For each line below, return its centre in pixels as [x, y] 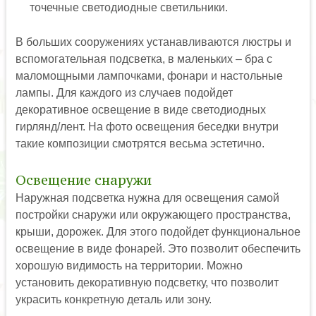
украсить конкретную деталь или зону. [113, 299]
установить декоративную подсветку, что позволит [147, 282]
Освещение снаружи [83, 180]
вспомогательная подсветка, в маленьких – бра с [144, 59]
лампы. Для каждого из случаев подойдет [124, 92]
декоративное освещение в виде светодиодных [140, 109]
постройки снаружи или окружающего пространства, [153, 214]
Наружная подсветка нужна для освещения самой [147, 197]
